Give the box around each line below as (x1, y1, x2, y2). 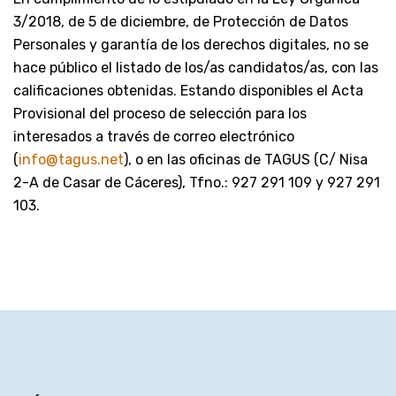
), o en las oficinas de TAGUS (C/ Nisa (124, 150, 368, 168)
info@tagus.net (19, 150, 124, 168)
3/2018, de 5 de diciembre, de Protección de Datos (13, 12, 348, 30)
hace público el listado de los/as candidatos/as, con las (13, 58, 378, 76)
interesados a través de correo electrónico (13, 127, 294, 145)
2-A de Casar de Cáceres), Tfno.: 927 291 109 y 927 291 (13, 173, 380, 191)
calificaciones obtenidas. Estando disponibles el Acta (13, 81, 363, 99)
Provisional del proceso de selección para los (13, 104, 307, 122)
